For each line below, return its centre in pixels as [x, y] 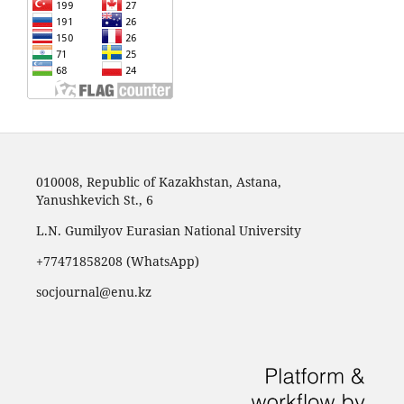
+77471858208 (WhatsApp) [117, 262]
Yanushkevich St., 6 [94, 200]
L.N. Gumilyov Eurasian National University [168, 231]
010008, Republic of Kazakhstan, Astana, [158, 182]
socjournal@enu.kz [93, 292]
